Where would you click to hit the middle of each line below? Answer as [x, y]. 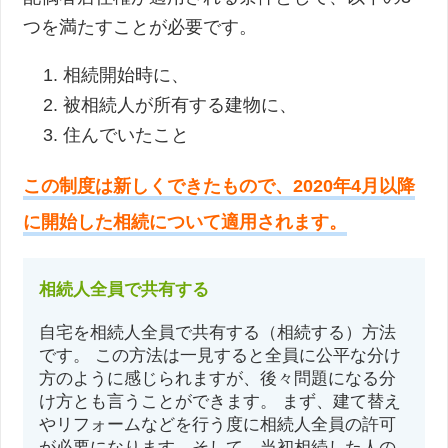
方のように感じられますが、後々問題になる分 [218, 378]
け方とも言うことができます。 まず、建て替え [220, 401]
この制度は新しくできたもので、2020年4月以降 [219, 185]
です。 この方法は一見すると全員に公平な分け [220, 355]
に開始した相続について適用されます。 [185, 221]
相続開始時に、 [126, 74]
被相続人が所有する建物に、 [180, 104]
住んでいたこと [126, 134]
